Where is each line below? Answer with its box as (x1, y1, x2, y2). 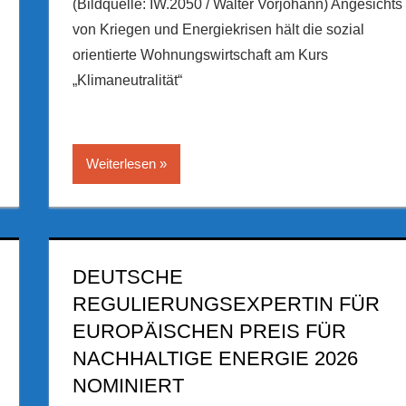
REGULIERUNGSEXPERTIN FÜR (72, 292, 380, 315)
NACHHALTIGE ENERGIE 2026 (72, 346, 358, 370)
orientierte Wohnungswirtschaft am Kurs (72, 46, 328, 63)
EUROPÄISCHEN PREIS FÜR (72, 319, 346, 343)
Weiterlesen (85, 155, 156, 171)
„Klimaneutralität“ (72, 72, 182, 88)
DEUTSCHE (72, 265, 183, 288)
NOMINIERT (72, 373, 184, 397)
